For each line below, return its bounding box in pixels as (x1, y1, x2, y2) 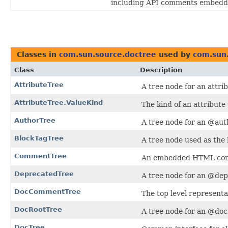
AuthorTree (14, 117, 55, 125)
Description (140, 66, 182, 74)
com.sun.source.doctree (59, 50, 156, 59)
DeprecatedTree (14, 170, 74, 178)
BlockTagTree (14, 134, 64, 142)
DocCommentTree (14, 188, 81, 196)
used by (156, 50, 193, 59)
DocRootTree (14, 206, 62, 214)
